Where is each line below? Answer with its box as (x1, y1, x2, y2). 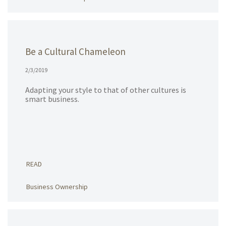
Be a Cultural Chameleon (25, 45, 126, 58)
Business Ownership (26, 182, 88, 191)
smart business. (25, 94, 79, 104)
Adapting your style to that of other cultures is (25, 85, 186, 95)
